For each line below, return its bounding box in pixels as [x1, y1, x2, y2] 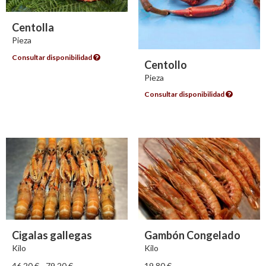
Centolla [12, 21, 54, 34]
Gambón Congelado [144, 228, 240, 242]
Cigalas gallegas [12, 228, 92, 242]
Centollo [144, 58, 187, 71]
